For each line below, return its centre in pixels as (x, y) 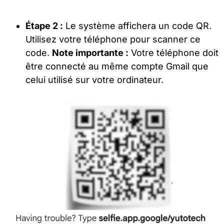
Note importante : (90, 53)
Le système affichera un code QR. (137, 26)
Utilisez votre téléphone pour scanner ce (113, 39)
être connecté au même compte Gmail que (117, 66)
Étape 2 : (44, 26)
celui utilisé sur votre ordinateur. (95, 80)
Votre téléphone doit (174, 53)
